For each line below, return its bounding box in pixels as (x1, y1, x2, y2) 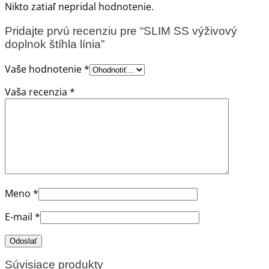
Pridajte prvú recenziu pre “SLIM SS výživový (5, 24, 237, 37)
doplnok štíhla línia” (5, 37, 104, 50)
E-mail (5, 210, 35, 223)
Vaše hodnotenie (5, 62, 84, 76)
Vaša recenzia (5, 85, 70, 98)
